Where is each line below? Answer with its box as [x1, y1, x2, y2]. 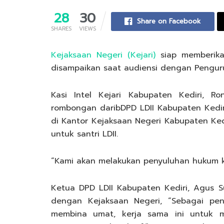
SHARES [51, 24, 71, 33]
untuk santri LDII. [51, 127, 118, 140]
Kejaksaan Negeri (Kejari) [51, 48, 155, 61]
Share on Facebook [137, 16, 201, 26]
